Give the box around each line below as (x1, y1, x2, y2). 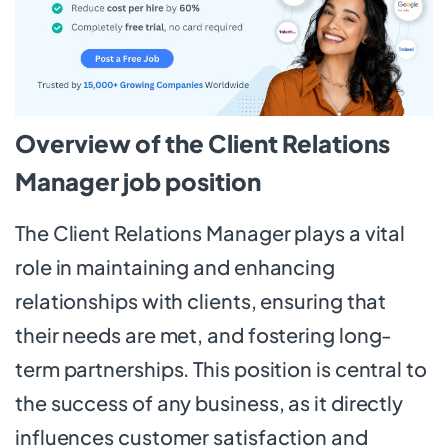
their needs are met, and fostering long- (15, 321, 393, 347)
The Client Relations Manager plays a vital (15, 219, 406, 245)
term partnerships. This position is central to (15, 355, 427, 381)
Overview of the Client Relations (15, 127, 390, 158)
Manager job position (15, 165, 261, 196)
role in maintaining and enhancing (15, 253, 335, 279)
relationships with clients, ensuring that (15, 287, 387, 313)
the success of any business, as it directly (15, 389, 404, 415)
